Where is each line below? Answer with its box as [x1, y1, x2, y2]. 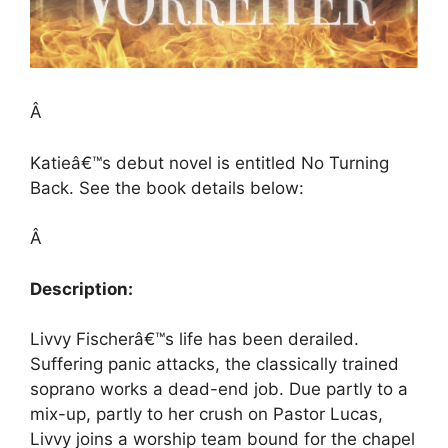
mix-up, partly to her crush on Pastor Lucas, [30, 404, 383, 425]
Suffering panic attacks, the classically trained [30, 354, 399, 375]
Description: [30, 278, 133, 299]
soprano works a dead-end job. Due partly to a [30, 379, 408, 400]
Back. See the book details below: [30, 177, 304, 198]
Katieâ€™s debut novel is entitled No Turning [30, 152, 389, 173]
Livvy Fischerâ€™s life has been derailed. [30, 329, 359, 350]
